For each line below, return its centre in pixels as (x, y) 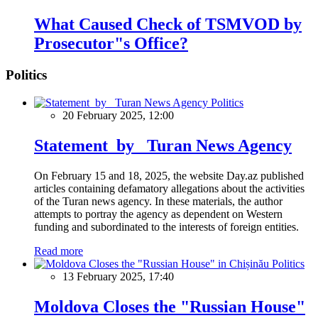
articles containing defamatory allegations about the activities (169, 188)
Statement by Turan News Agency (163, 145)
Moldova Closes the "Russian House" (170, 306)
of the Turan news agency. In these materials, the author (158, 201)
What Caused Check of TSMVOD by (168, 24)
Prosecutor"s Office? (111, 44)
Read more (59, 251)
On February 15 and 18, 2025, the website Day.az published (169, 175)
